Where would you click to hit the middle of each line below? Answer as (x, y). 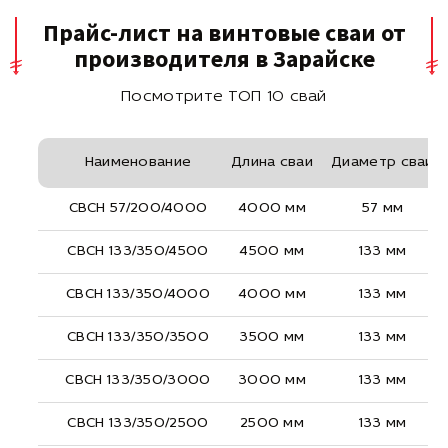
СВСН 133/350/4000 (138, 294)
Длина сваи (272, 162)
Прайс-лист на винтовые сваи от (224, 33)
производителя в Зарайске (224, 59)
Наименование (138, 162)
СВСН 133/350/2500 (138, 423)
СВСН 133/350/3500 (138, 337)
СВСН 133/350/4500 (138, 251)
